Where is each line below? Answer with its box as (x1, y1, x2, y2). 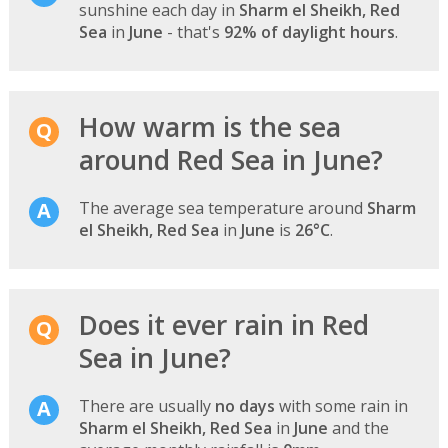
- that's (162, 20, 224, 43)
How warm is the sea (78, 108, 341, 145)
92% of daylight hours (223, 20, 395, 43)
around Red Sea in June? (78, 141, 383, 178)
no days (214, 394, 275, 417)
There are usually (78, 394, 215, 417)
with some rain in (274, 394, 408, 417)
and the (327, 416, 389, 439)
